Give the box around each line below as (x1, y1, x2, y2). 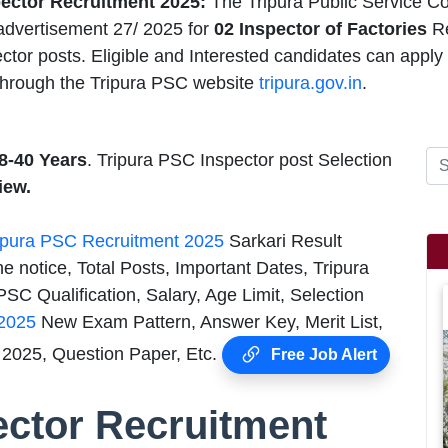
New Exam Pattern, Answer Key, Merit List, (36, 311, 383, 332)
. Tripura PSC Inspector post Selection (87, 149, 392, 170)
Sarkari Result (224, 230, 342, 251)
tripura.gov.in (259, 72, 362, 93)
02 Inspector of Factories (214, 18, 432, 39)
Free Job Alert (267, 345, 377, 363)
